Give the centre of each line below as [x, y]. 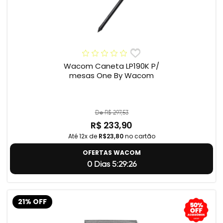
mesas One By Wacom [111, 76]
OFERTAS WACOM [111, 153]
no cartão [139, 136]
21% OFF [32, 202]
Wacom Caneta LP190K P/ [111, 66]
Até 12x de [83, 136]
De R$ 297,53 [111, 112]
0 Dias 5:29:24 [111, 164]
